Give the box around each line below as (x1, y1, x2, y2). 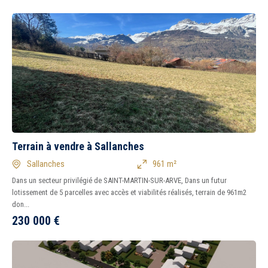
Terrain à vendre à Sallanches (12, 140, 144, 153)
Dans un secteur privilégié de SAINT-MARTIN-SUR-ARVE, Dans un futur (12, 176, 227, 185)
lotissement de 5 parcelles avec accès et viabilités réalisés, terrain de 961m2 (12, 188, 246, 197)
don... (12, 200, 29, 209)
